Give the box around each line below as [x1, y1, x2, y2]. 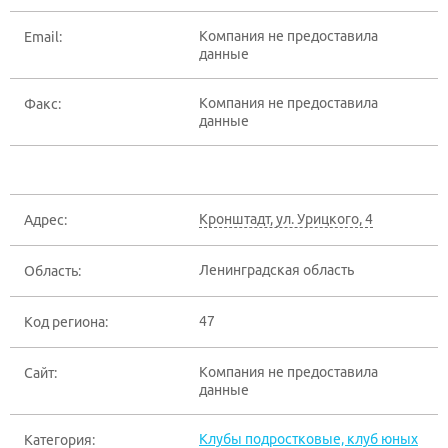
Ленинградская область [199, 262, 354, 278]
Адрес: [24, 212, 67, 228]
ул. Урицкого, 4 [276, 211, 373, 227]
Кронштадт [199, 211, 270, 227]
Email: [24, 29, 62, 45]
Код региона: [24, 314, 108, 330]
